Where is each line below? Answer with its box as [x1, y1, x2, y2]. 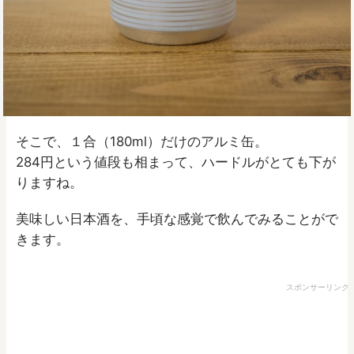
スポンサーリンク [286, 281, 349, 292]
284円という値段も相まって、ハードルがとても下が [16, 154, 336, 171]
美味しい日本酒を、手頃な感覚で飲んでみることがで [16, 210, 338, 227]
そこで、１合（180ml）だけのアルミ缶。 [16, 134, 268, 150]
